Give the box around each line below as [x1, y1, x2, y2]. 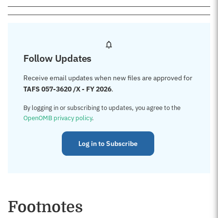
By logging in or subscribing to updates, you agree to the [23, 104, 181, 112]
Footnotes [8, 198, 83, 216]
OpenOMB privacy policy [23, 114, 92, 122]
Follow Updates [23, 52, 92, 65]
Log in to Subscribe [78, 139, 138, 148]
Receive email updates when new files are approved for [23, 73, 192, 82]
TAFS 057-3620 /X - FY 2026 [23, 85, 111, 93]
